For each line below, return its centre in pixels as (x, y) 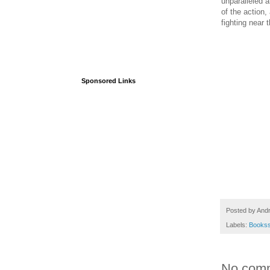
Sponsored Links (108, 81)
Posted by (241, 210)
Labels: (237, 225)
